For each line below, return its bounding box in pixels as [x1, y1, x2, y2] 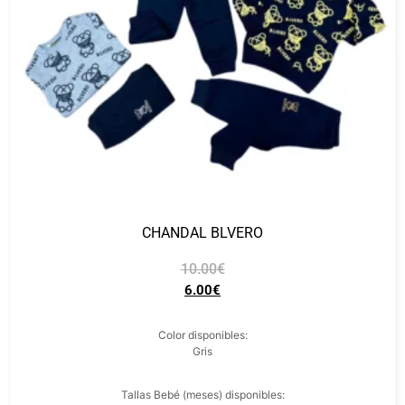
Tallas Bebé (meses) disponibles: [120, 388, 285, 401]
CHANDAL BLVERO [142, 224, 263, 241]
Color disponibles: [157, 328, 248, 342]
